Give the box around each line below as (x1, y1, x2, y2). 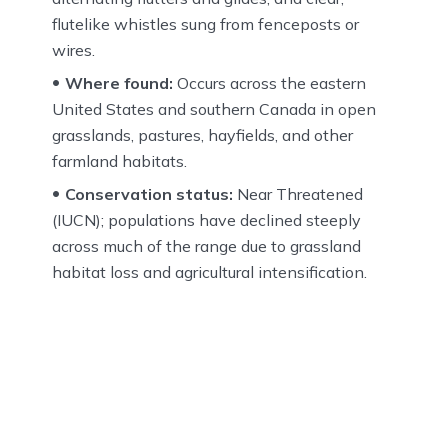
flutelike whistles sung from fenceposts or (52, 14, 359, 35)
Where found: (65, 73, 173, 94)
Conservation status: (65, 184, 233, 205)
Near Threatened (233, 184, 363, 205)
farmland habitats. (52, 151, 187, 172)
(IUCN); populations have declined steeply (52, 210, 361, 231)
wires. (52, 40, 95, 61)
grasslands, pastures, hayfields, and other (52, 125, 353, 146)
